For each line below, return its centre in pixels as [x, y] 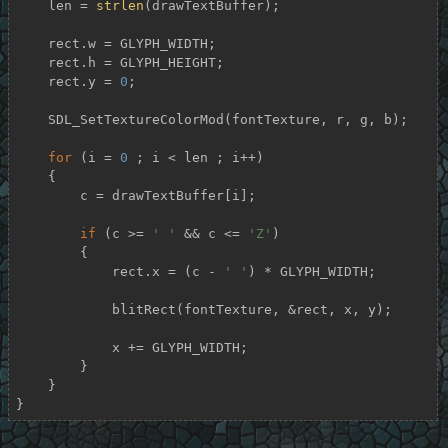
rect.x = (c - [167, 271]
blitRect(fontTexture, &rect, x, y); [63, 309]
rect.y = [83, 81]
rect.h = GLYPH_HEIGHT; [31, 62]
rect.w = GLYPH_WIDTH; [31, 43]
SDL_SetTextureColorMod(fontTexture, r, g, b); [31, 119]
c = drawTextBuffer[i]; [47, 195]
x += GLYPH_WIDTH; [63, 347]
